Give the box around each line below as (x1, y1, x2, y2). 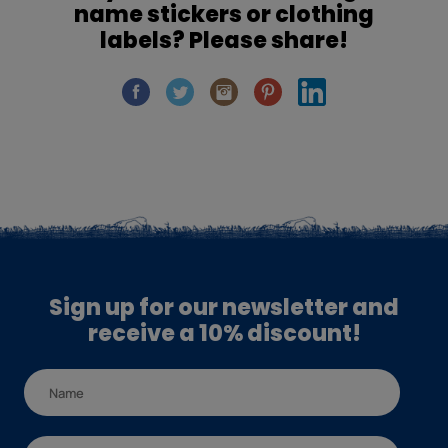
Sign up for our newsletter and (49, 292, 399, 324)
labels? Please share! (100, 25, 348, 57)
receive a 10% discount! (87, 318, 361, 350)
